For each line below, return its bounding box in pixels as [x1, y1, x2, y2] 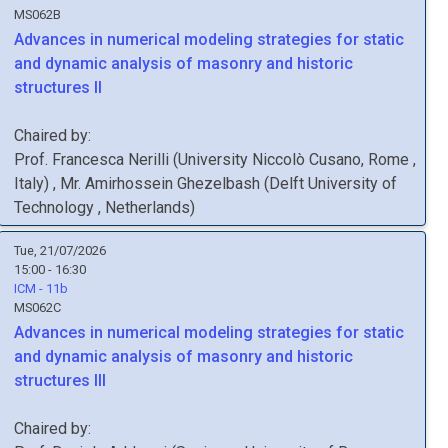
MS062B [14, 7, 61, 22]
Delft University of [269, 174, 397, 193]
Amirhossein [85, 174, 173, 193]
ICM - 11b [14, 281, 68, 296]
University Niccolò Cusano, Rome [178, 150, 413, 169]
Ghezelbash [177, 174, 260, 193]
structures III [14, 371, 106, 390]
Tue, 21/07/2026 [14, 243, 106, 258]
